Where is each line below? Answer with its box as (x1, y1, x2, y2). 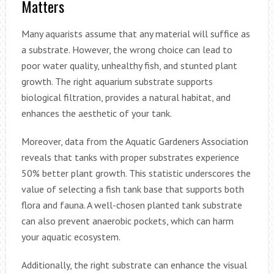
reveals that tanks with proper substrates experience (21, 150, 239, 163)
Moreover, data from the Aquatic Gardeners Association (21, 135, 248, 147)
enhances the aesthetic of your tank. (21, 106, 172, 119)
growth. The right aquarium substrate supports (21, 75, 213, 87)
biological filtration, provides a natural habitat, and (21, 91, 231, 103)
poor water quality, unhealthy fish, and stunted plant (21, 59, 237, 72)
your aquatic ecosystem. (21, 230, 120, 243)
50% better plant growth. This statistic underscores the (21, 166, 251, 179)
